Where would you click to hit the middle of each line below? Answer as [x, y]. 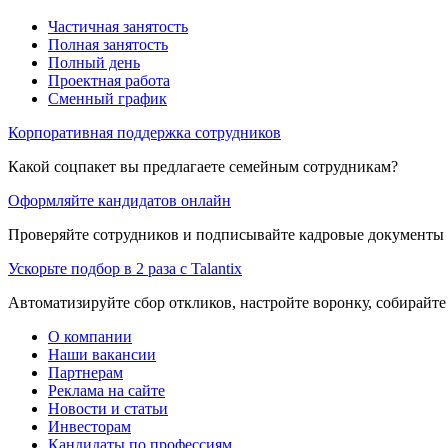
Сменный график [107, 99]
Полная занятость [108, 45]
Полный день [94, 63]
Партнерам [85, 373]
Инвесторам [89, 427]
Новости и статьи [108, 409]
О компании [90, 337]
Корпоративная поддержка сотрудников [144, 133]
